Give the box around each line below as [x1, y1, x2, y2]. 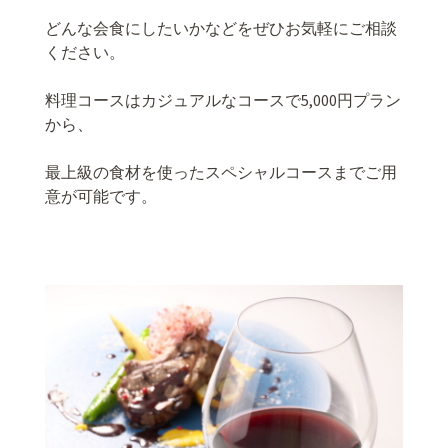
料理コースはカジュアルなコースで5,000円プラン [45, 90, 401, 111]
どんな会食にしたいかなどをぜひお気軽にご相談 [45, 18, 397, 39]
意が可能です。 [45, 186, 157, 207]
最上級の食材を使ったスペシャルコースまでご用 [45, 162, 397, 183]
